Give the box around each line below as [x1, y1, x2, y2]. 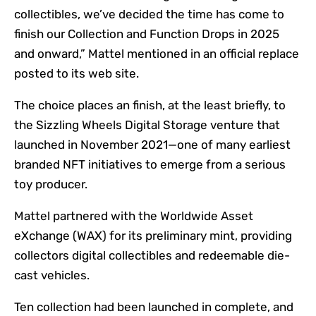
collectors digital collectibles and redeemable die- [14, 248, 290, 263]
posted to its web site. [14, 66, 139, 81]
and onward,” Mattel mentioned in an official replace [14, 47, 299, 61]
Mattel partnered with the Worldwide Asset [14, 209, 253, 224]
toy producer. [14, 177, 87, 192]
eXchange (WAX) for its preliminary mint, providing [14, 229, 292, 243]
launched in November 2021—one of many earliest [14, 138, 291, 152]
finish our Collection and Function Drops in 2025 [14, 27, 279, 42]
